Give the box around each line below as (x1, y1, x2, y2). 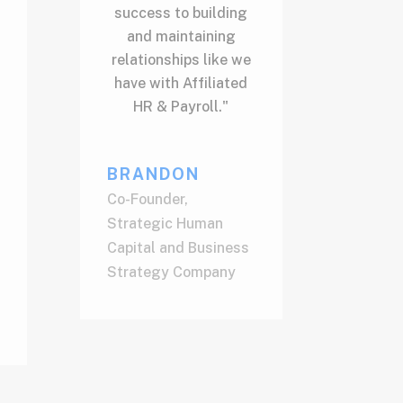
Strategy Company (107, 263, 237, 281)
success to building (114, 4, 248, 22)
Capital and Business (107, 238, 250, 256)
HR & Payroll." (133, 97, 229, 115)
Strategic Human (107, 214, 224, 232)
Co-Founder (107, 190, 185, 208)
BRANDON (107, 164, 201, 184)
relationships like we (111, 50, 251, 68)
